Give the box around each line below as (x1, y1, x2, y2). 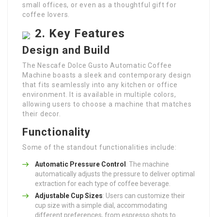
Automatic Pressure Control (35, 160, 126, 168)
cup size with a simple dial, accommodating (35, 201, 167, 209)
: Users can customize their (103, 191, 185, 200)
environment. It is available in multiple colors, (22, 90, 176, 98)
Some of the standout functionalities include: (22, 143, 177, 151)
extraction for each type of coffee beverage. (35, 179, 170, 187)
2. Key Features (35, 26, 125, 40)
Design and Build (22, 44, 110, 56)
